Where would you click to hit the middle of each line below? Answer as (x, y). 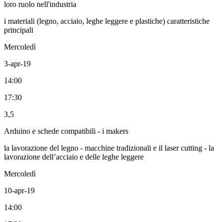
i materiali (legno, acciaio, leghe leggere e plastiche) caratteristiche (107, 21)
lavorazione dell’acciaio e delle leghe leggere (74, 157)
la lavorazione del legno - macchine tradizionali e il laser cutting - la (109, 148)
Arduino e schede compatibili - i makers (66, 131)
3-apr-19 (17, 63)
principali (19, 30)
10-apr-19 (19, 190)
